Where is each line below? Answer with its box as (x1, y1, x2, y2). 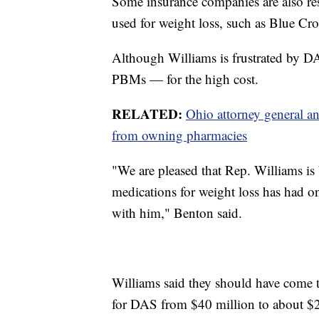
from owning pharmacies (112, 125, 247, 144)
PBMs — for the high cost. (112, 69, 258, 88)
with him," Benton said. (112, 203, 242, 221)
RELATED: (112, 103, 182, 123)
